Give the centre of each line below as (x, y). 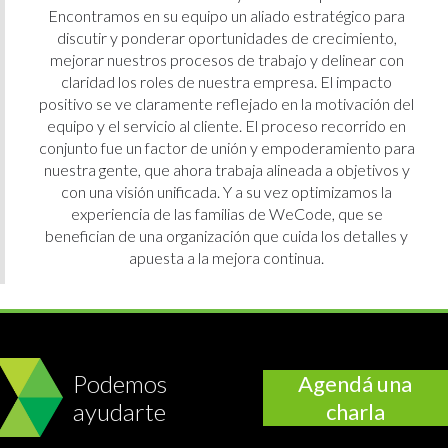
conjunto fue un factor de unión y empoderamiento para (226, 147)
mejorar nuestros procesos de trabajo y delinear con (226, 59)
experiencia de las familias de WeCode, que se (226, 213)
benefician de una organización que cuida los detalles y (226, 235)
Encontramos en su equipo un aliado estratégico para (226, 15)
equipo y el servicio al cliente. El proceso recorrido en (226, 125)
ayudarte (120, 411)
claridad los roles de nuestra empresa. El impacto (226, 81)
